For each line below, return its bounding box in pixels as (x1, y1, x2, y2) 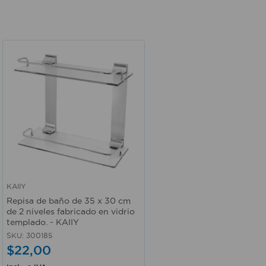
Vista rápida (7, 189, 57, 199)
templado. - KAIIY (7, 217, 79, 227)
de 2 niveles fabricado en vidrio (7, 207, 135, 217)
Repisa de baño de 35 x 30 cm (7, 196, 131, 206)
